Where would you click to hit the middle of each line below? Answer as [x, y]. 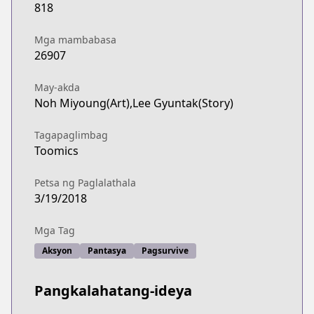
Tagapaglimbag [71, 135]
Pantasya [107, 251]
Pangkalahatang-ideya [113, 291]
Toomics [56, 151]
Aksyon [57, 251]
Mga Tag [55, 230]
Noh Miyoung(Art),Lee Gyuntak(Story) [134, 103]
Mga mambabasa [75, 40]
